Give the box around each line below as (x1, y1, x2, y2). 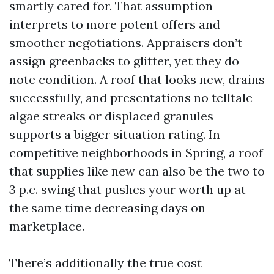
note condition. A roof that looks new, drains (9, 72, 265, 87)
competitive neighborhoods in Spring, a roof (9, 145, 263, 160)
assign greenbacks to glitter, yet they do (9, 53, 239, 68)
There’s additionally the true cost (9, 255, 202, 270)
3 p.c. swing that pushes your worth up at (9, 182, 246, 197)
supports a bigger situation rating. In (9, 127, 220, 142)
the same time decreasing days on (9, 200, 206, 215)
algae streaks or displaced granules (9, 108, 213, 124)
